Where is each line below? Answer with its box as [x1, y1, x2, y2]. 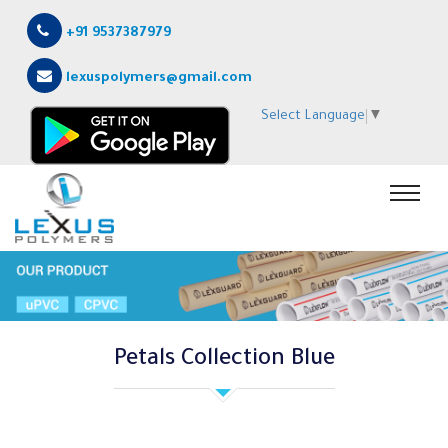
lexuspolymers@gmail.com [66, 71, 252, 86]
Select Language [261, 109, 365, 124]
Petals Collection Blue [113, 348, 335, 373]
